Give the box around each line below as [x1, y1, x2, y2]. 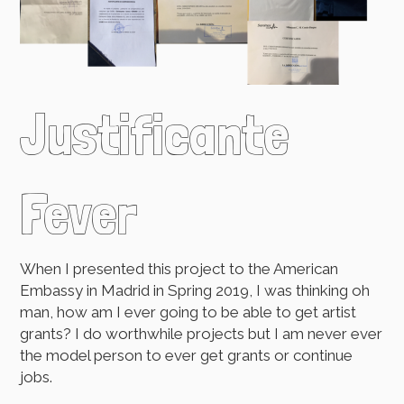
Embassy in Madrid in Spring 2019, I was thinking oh [20, 281, 371, 300]
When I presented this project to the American [20, 260, 339, 279]
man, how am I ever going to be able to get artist [20, 303, 357, 322]
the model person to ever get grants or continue [20, 346, 353, 365]
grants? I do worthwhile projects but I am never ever [20, 325, 383, 344]
